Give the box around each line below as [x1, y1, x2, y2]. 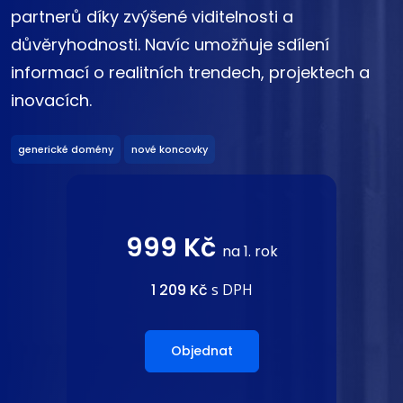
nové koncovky [131, 141, 208, 157]
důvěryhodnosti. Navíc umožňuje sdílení [11, 33, 329, 57]
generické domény [18, 141, 113, 157]
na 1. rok [221, 240, 278, 262]
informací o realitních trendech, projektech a [11, 61, 370, 85]
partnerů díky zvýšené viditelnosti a [11, 5, 293, 29]
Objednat [170, 341, 233, 360]
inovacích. [11, 89, 92, 112]
